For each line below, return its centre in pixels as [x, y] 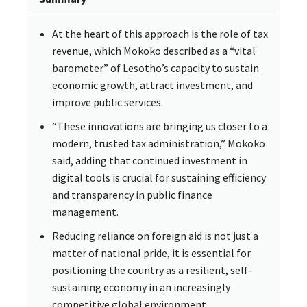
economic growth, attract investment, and [152, 85]
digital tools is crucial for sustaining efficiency [159, 177]
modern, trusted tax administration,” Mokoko [159, 143]
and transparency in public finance [132, 195]
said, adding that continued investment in [150, 160]
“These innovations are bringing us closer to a [160, 126]
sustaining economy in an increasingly [141, 287]
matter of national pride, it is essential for [151, 253]
